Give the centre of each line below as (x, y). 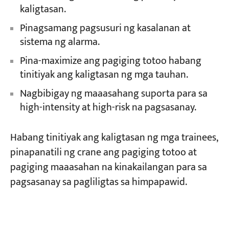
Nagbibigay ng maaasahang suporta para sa (113, 94)
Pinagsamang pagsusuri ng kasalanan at (105, 29)
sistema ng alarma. (60, 42)
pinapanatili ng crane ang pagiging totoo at (103, 153)
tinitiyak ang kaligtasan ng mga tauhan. (104, 75)
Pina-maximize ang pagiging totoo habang (110, 61)
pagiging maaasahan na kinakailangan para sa (108, 168)
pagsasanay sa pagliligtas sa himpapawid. (98, 182)
